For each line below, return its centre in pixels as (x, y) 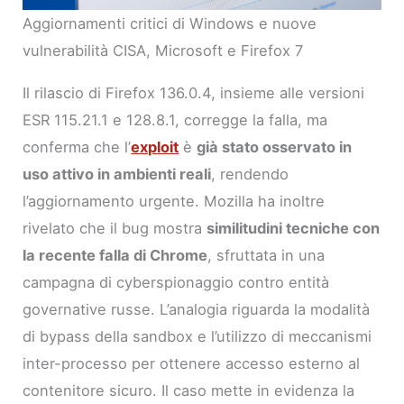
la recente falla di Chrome (115, 255)
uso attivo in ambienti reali (117, 174)
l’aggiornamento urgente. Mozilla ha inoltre (174, 201)
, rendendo (250, 174)
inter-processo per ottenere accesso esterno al (192, 363)
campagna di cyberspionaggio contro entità (176, 282)
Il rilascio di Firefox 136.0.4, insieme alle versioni (194, 92)
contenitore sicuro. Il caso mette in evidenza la (189, 390)
